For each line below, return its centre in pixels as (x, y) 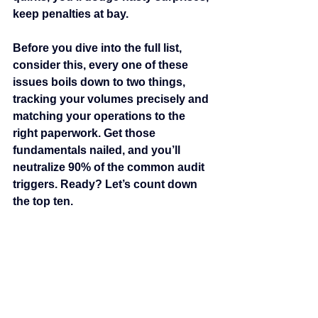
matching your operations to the (100, 116)
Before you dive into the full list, (99, 48)
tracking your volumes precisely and (112, 99)
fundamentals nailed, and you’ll (98, 150)
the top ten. (43, 201)
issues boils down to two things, (100, 82)
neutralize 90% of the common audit (110, 167)
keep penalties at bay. (71, 14)
